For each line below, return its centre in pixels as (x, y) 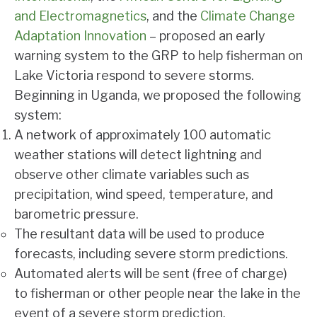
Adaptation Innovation (80, 36)
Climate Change (248, 16)
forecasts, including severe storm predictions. (151, 254)
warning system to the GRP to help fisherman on (158, 56)
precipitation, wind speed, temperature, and (144, 194)
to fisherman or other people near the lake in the (157, 293)
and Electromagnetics (80, 16)
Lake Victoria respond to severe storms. (134, 75)
